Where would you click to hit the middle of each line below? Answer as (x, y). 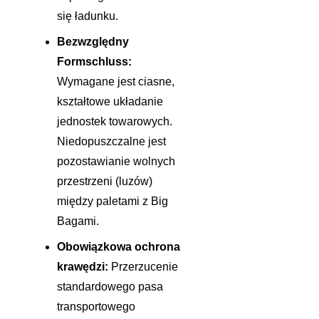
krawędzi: (83, 267)
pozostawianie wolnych (116, 162)
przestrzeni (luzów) (105, 182)
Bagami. (78, 221)
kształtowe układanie (110, 102)
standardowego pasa (110, 287)
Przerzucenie (143, 267)
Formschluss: (94, 62)
